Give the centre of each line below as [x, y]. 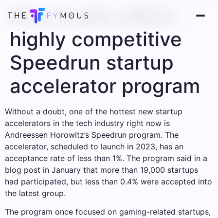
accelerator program [105, 86]
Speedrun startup [92, 63]
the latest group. [35, 193]
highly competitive [96, 39]
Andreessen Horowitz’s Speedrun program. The [92, 135]
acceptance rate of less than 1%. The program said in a [106, 158]
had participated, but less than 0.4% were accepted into [109, 182]
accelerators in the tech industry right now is [87, 123]
